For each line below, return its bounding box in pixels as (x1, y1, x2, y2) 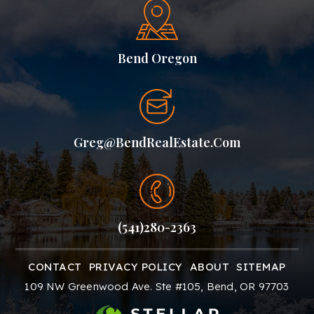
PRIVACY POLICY (88, 260, 183, 274)
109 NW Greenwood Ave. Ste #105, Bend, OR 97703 (25, 280, 289, 294)
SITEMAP (236, 260, 286, 274)
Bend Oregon (117, 50, 197, 67)
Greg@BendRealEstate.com (74, 134, 240, 151)
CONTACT (28, 260, 82, 274)
